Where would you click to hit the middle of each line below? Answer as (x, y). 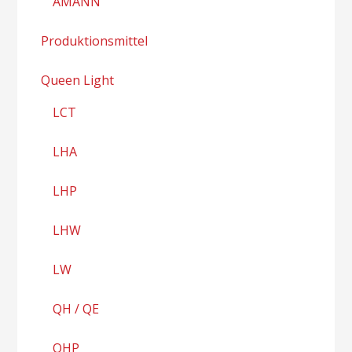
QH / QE (76, 308)
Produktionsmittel (95, 40)
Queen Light (78, 80)
